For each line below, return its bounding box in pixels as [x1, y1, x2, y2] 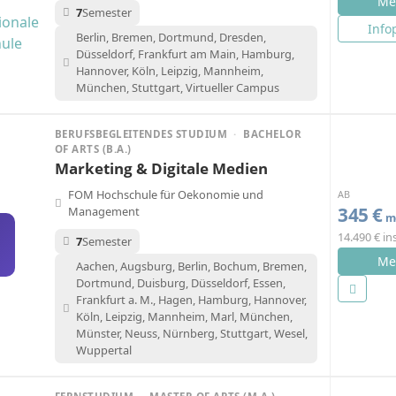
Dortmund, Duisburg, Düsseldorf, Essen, [75, 275, 286, 292]
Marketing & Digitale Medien [55, 158, 268, 179]
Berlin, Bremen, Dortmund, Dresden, [75, 29, 266, 46]
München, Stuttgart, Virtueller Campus [75, 80, 279, 96]
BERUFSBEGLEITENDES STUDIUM [55, 127, 231, 141]
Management [68, 203, 140, 220]
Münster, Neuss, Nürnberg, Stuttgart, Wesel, [75, 325, 308, 342]
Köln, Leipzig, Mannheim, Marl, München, [75, 308, 293, 325]
